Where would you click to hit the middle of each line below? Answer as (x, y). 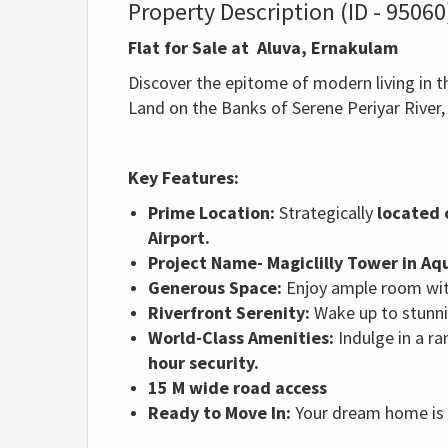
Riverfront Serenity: (229, 312)
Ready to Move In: (219, 412)
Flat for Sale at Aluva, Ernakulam (263, 47)
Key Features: (183, 177)
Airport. (179, 237)
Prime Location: (211, 212)
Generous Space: (215, 287)
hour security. (203, 362)
